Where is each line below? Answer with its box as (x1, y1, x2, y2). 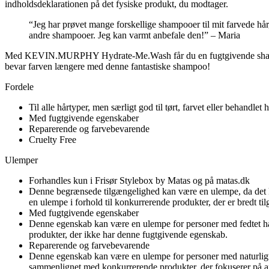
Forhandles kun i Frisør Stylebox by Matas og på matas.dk (29, 175, 250, 186)
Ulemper (5, 155, 38, 166)
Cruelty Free (29, 134, 76, 145)
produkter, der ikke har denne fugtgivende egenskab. (29, 229, 228, 240)
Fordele (5, 82, 34, 92)
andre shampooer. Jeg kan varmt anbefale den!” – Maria (29, 30, 240, 41)
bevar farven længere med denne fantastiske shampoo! (5, 61, 210, 72)
